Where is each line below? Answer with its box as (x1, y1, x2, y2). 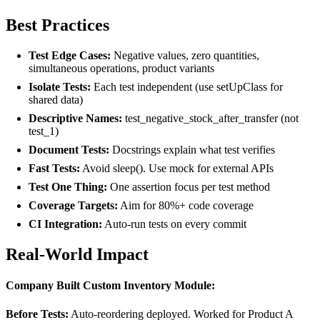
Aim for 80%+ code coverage (118, 199, 254, 212)
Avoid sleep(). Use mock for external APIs (80, 162, 274, 175)
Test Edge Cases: (29, 49, 111, 62)
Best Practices (6, 16, 109, 35)
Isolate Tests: (29, 81, 91, 94)
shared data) (29, 94, 83, 106)
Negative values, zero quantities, (111, 49, 259, 62)
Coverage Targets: (29, 199, 118, 212)
